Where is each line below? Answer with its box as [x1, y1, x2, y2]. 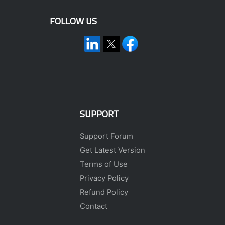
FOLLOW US [49, 14, 97, 28]
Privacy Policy [80, 173, 129, 183]
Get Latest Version [80, 145, 145, 155]
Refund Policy [80, 187, 128, 197]
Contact [80, 201, 107, 211]
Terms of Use [80, 159, 128, 169]
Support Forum [80, 131, 133, 141]
